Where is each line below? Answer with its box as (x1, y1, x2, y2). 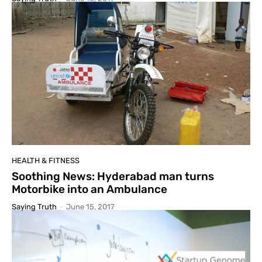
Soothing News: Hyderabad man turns (12, 169, 214, 183)
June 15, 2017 (66, 202, 115, 211)
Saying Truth (12, 202, 57, 211)
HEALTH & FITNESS (12, 156, 80, 165)
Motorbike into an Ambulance (12, 182, 167, 196)
